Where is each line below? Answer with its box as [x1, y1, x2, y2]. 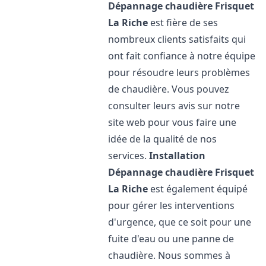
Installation [149, 149, 206, 162]
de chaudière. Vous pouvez [108, 83, 230, 96]
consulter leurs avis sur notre [108, 99, 240, 112]
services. [108, 149, 150, 162]
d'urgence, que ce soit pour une [108, 216, 252, 229]
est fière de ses [148, 16, 218, 29]
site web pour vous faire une [108, 116, 237, 129]
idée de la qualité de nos [108, 132, 217, 145]
